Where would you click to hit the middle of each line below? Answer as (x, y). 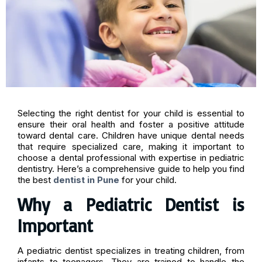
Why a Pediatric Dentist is (131, 204)
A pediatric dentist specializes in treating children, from (131, 250)
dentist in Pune (86, 180)
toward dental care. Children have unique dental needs (131, 135)
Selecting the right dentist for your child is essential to (131, 113)
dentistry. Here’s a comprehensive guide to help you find (131, 168)
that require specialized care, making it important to (131, 146)
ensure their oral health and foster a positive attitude (131, 124)
